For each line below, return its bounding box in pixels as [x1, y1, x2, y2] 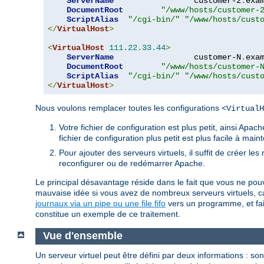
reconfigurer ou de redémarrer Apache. [59, 158, 205, 168]
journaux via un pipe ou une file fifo [35, 198, 166, 208]
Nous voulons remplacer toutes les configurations [35, 103, 222, 113]
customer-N [114, 52, 241, 62]
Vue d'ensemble [42, 230, 123, 242]
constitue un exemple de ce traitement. [35, 209, 180, 219]
